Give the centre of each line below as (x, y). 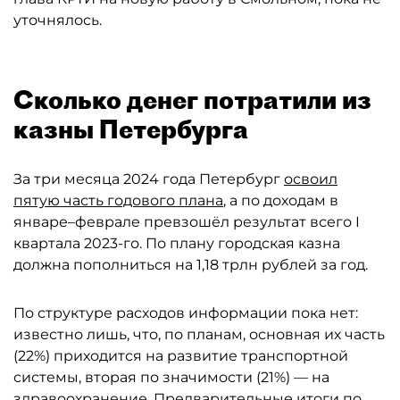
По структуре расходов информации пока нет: (186, 313)
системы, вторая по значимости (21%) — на (171, 377)
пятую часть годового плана (118, 200)
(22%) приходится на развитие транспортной (181, 356)
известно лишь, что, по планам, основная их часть (199, 334)
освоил (311, 179)
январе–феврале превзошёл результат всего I (187, 222)
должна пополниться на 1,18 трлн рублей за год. (191, 265)
